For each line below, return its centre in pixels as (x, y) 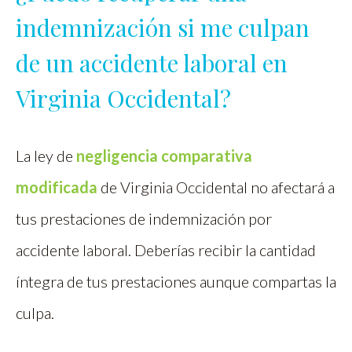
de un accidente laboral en (152, 63)
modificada (57, 187)
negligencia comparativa (164, 156)
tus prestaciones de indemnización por (144, 219)
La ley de (46, 156)
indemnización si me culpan (163, 28)
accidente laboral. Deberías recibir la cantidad (166, 250)
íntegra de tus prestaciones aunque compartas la (176, 282)
